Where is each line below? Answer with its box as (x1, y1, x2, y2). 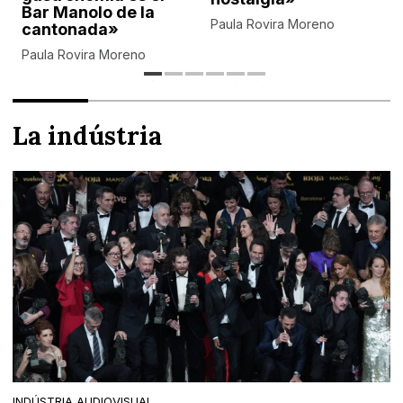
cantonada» (22, 20, 120, 40)
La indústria (13, 120, 163, 153)
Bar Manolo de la (22, 3, 156, 22)
